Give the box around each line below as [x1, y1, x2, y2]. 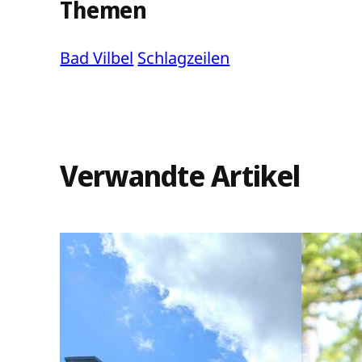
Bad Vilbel [60, 46, 134, 69]
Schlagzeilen [137, 46, 230, 69]
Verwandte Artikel [60, 155, 301, 196]
